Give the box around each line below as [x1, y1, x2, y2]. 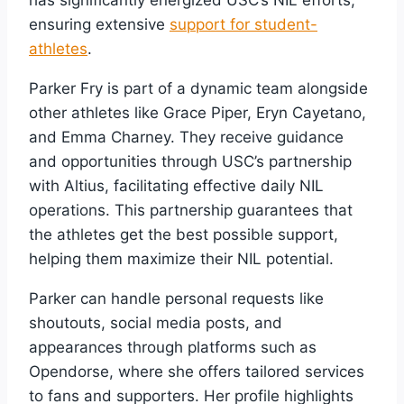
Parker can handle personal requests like [29, 289, 324, 308]
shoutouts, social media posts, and [29, 314, 282, 333]
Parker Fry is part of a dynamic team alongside [29, 79, 368, 98]
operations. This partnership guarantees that [29, 201, 353, 220]
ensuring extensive [29, 15, 170, 34]
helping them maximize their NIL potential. [29, 250, 334, 269]
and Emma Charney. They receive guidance [29, 128, 344, 147]
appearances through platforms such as [29, 338, 317, 357]
